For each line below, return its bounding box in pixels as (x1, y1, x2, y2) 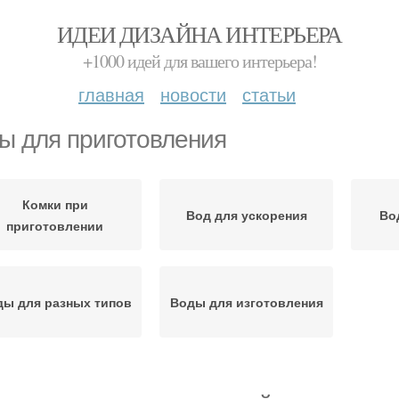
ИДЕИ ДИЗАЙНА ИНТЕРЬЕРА (57, 19, 342, 49)
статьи (242, 81, 296, 107)
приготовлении (6, 216, 103, 234)
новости (160, 81, 226, 107)
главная (78, 81, 144, 107)
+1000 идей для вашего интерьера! (82, 49, 317, 73)
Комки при (21, 195, 88, 213)
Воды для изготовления (169, 293, 323, 311)
